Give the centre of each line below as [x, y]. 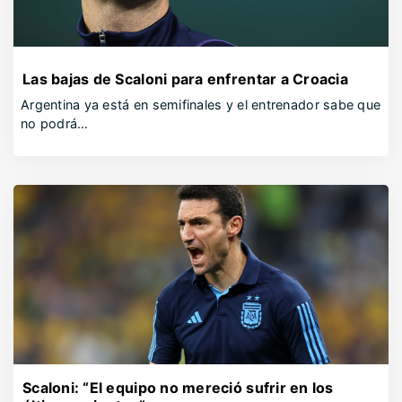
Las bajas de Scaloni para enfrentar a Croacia [185, 79]
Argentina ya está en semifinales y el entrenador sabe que [201, 105]
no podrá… [55, 123]
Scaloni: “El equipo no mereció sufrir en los [178, 388]
